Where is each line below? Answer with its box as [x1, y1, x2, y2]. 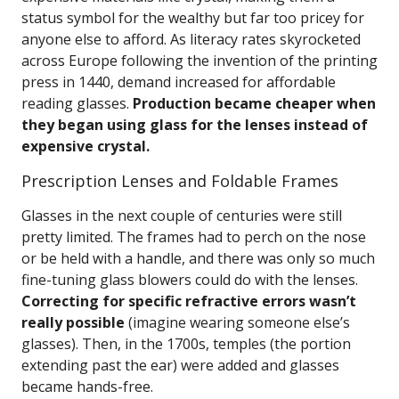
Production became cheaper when [133, 94, 376, 113]
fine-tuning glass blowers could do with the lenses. [21, 270, 358, 289]
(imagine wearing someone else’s [125, 313, 350, 332]
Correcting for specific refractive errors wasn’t [21, 291, 356, 311]
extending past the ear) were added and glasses [21, 355, 339, 375]
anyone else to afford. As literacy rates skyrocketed [21, 29, 361, 49]
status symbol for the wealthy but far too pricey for [21, 8, 364, 28]
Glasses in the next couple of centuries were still [21, 206, 342, 225]
